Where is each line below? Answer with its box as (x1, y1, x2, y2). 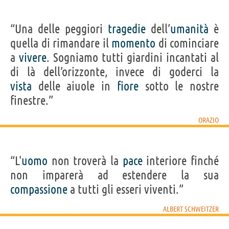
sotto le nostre (138, 79, 219, 93)
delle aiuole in (32, 79, 117, 93)
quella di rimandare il (10, 36, 111, 50)
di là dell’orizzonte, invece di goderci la (10, 64, 219, 79)
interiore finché (142, 153, 219, 168)
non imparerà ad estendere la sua (10, 168, 219, 182)
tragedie (108, 21, 146, 36)
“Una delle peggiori (10, 21, 108, 36)
